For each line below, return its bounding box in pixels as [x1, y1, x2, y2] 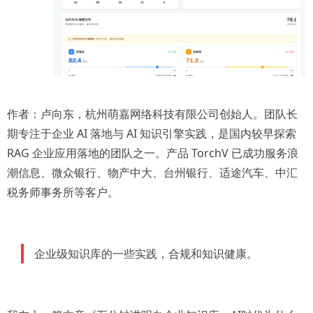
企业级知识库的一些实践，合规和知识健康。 [34, 246, 258, 262]
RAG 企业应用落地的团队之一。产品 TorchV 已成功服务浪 [7, 145, 298, 161]
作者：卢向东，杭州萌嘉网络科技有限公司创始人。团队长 [7, 106, 298, 122]
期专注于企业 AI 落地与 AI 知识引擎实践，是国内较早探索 [7, 126, 296, 142]
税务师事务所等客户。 [7, 184, 119, 201]
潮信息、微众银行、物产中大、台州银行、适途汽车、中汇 [7, 165, 298, 181]
